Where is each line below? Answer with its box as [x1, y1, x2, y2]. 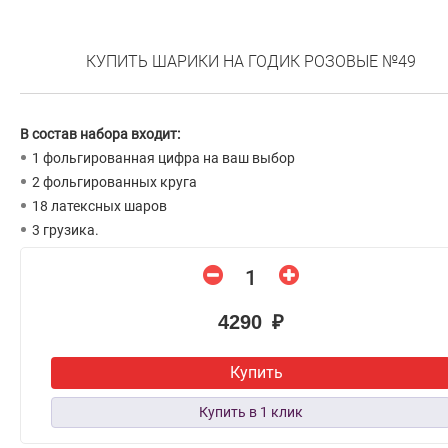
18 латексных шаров [32, 198, 167, 215]
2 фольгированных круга [32, 174, 197, 191]
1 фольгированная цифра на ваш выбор [32, 150, 295, 167]
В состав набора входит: [20, 126, 180, 143]
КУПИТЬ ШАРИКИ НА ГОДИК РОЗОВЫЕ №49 [86, 52, 416, 72]
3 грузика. [32, 222, 99, 239]
